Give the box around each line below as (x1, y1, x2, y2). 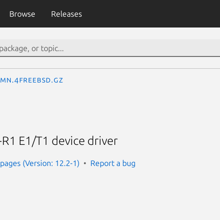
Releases (51, 9, 82, 18)
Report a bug (90, 158, 136, 167)
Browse (9, 9, 35, 18)
